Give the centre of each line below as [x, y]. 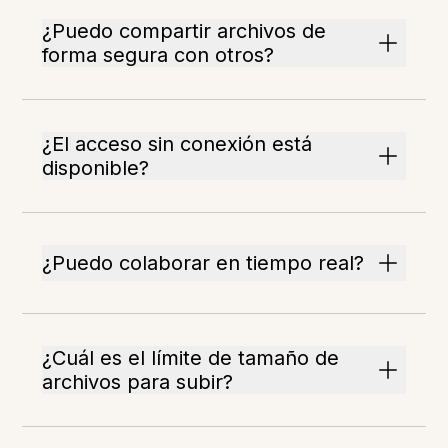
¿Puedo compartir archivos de [184, 31]
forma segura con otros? [158, 55]
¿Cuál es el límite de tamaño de [191, 358]
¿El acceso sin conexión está [177, 144]
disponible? [96, 168]
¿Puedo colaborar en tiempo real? [203, 263]
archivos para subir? [138, 382]
